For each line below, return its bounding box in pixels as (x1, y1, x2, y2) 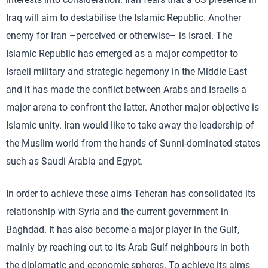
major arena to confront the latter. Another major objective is (6, 101, 259, 113)
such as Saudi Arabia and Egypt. (6, 155, 143, 167)
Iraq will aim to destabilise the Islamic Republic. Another (6, 11, 241, 23)
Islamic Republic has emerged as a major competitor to (6, 47, 238, 59)
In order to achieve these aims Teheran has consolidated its (6, 187, 255, 199)
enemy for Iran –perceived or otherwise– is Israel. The (6, 29, 232, 41)
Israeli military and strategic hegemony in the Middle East (6, 65, 247, 77)
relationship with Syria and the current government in (6, 205, 229, 217)
